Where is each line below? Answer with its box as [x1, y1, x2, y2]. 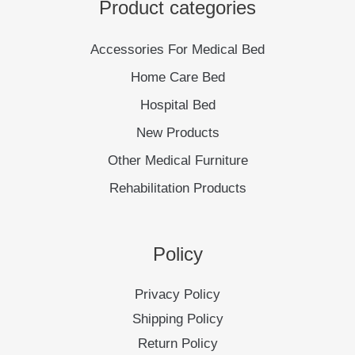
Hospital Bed [139, 97, 216, 113]
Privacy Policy [135, 286, 220, 302]
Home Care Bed [130, 70, 225, 86]
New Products [136, 125, 219, 141]
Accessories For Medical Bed [90, 42, 265, 58]
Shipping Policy [132, 311, 223, 326]
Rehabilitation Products [109, 181, 246, 197]
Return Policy [137, 335, 218, 351]
